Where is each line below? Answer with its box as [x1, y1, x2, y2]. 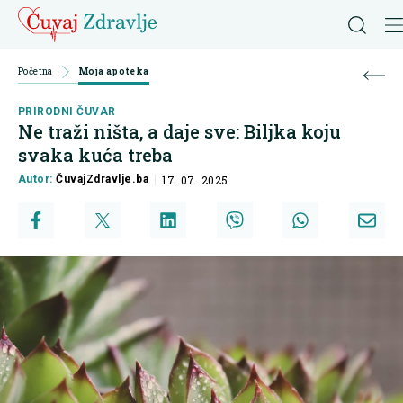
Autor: [18, 173, 57, 186]
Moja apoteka [77, 66, 149, 77]
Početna [18, 66, 53, 77]
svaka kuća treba [18, 143, 173, 167]
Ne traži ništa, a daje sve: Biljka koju [18, 120, 341, 144]
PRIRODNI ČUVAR [18, 105, 116, 119]
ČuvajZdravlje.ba [56, 173, 149, 186]
